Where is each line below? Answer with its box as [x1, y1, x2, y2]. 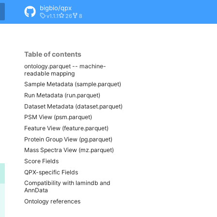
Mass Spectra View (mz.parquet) [24, 146, 114, 154]
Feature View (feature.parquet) [24, 124, 108, 132]
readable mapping [24, 69, 75, 77]
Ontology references [24, 197, 80, 205]
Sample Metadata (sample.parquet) [24, 80, 121, 88]
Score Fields [24, 157, 59, 165]
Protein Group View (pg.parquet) [24, 135, 112, 143]
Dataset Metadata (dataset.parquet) [24, 102, 123, 110]
